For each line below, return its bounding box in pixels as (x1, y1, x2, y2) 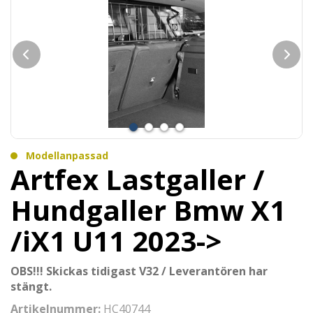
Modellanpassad (26, 149, 108, 162)
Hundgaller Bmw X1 (10, 191, 286, 229)
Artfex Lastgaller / (10, 160, 265, 198)
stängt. (10, 279, 52, 294)
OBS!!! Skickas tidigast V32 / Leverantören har (10, 263, 268, 279)
